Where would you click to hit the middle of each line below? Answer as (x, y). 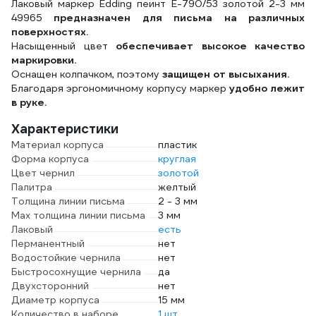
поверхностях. (50, 32)
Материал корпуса (57, 145)
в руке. (29, 102)
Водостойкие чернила (66, 257)
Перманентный (48, 243)
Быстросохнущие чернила (76, 272)
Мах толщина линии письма (78, 215)
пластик (177, 145)
